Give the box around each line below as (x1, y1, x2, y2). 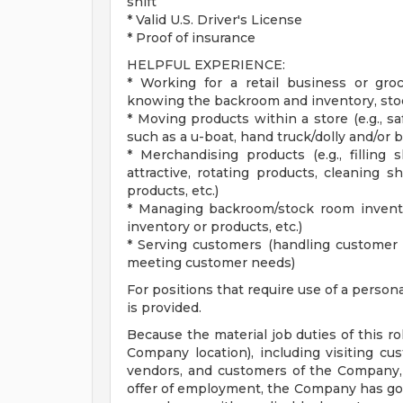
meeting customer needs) (127, 255, 295, 271)
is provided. (127, 300, 201, 316)
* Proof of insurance (127, 30, 255, 46)
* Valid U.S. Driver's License (127, 12, 302, 28)
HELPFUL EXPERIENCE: (127, 57, 285, 73)
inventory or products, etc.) (127, 219, 302, 235)
